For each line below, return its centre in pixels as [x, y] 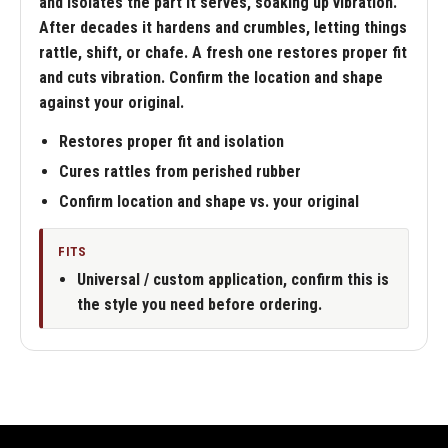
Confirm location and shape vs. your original [209, 201]
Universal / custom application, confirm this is [232, 279]
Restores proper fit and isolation [171, 142]
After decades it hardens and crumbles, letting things [223, 27]
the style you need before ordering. [199, 304]
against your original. [111, 102]
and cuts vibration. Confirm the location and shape [211, 77]
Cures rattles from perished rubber [180, 172]
